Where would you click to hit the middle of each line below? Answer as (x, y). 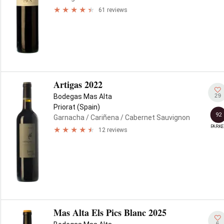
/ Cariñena (102, 117)
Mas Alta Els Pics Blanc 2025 (110, 212)
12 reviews (113, 130)
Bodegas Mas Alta (83, 96)
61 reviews (113, 10)
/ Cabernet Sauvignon (154, 117)
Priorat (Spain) (77, 107)
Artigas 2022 (78, 84)
